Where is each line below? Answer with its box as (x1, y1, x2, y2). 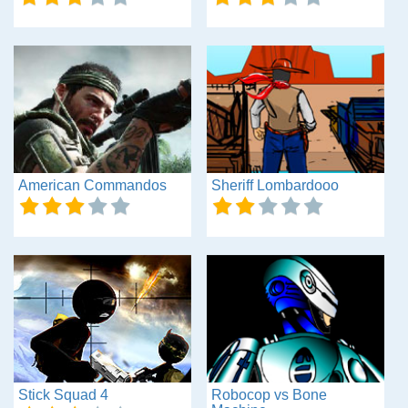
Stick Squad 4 (18, 386, 108, 403)
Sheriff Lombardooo (210, 177, 339, 193)
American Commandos (18, 177, 167, 193)
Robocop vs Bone (210, 386, 327, 403)
